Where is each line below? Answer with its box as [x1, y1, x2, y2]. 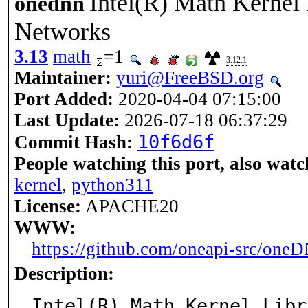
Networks [14, 18, 111, 45]
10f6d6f [137, 131, 214, 153]
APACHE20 [81, 196, 179, 217]
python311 [71, 175, 153, 195]
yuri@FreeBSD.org [116, 67, 264, 88]
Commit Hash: [14, 132, 133, 153]
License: [14, 196, 81, 217]
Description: [14, 263, 114, 284]
